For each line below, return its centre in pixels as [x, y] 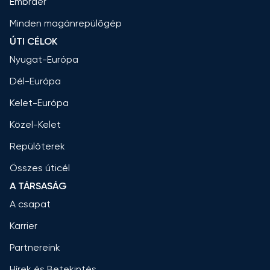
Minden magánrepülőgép [66, 24]
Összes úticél [40, 168]
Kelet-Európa [39, 103]
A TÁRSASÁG [38, 186]
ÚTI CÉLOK [33, 42]
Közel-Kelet [35, 125]
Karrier [24, 226]
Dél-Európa [35, 81]
